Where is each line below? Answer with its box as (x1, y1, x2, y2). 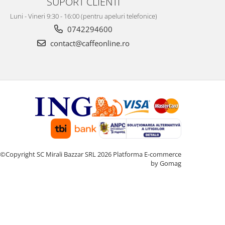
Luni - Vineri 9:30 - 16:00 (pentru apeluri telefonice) (10, 12, 157, 21)
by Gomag (151, 159, 181, 168)
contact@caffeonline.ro (48, 38, 130, 48)
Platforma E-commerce (113, 150, 181, 159)
